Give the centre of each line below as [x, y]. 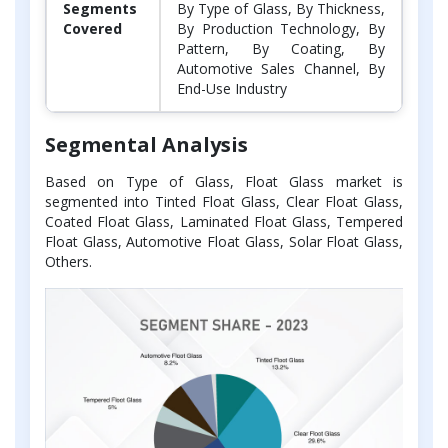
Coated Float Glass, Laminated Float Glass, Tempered [224, 221]
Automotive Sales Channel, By [281, 68]
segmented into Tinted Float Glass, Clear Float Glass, [224, 201]
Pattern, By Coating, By [281, 48]
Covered [92, 28]
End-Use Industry [232, 88]
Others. [68, 261]
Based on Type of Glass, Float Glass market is [224, 181]
